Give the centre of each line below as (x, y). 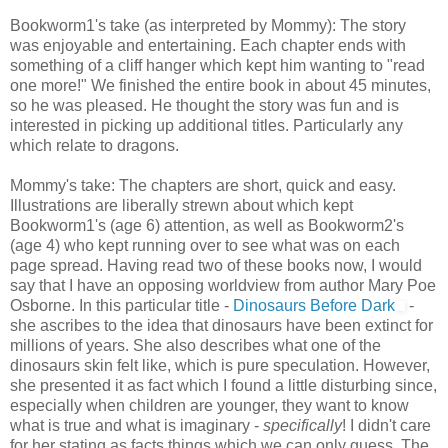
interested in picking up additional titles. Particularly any (206, 125)
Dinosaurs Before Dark (314, 305)
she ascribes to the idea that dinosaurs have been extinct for (221, 325)
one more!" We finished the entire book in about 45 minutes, (220, 85)
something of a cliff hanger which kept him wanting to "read (217, 65)
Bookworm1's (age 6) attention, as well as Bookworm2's (207, 225)
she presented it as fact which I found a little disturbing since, (223, 385)
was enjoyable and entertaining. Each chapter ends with (208, 45)
